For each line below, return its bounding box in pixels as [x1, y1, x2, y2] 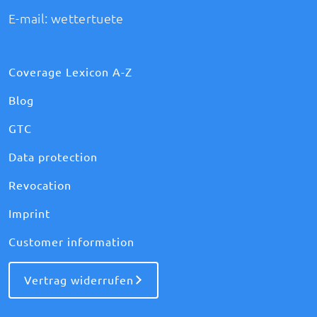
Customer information [8, 235, 134, 248]
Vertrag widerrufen [24, 273, 134, 287]
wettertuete [50, 11, 124, 25]
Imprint [8, 207, 50, 220]
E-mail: [8, 11, 51, 25]
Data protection [8, 150, 98, 163]
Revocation [8, 178, 71, 192]
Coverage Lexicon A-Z [8, 65, 132, 79]
